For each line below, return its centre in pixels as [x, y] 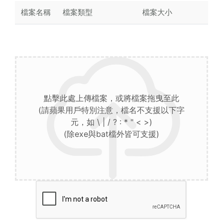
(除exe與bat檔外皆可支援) [111, 134]
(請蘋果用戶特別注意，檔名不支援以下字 [111, 110]
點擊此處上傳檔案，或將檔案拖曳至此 [111, 98]
